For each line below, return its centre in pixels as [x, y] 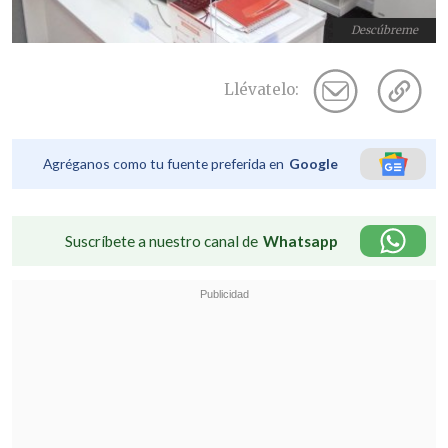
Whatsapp [300, 241]
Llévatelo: [261, 90]
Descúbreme [385, 30]
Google [313, 164]
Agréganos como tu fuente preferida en [163, 164]
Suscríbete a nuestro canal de [161, 241]
